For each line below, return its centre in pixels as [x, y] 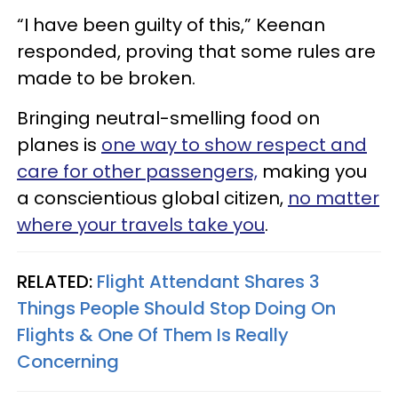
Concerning [68, 362]
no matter [334, 199]
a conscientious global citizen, [152, 199]
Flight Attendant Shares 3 [208, 282]
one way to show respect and [234, 145]
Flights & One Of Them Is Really [153, 335]
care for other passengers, [137, 172]
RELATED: [57, 282]
